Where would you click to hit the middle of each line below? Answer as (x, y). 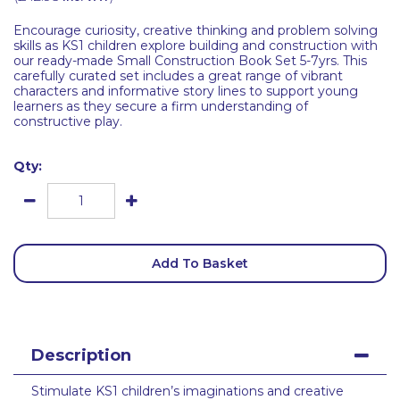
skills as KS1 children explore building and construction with (196, 46)
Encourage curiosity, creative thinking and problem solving (196, 30)
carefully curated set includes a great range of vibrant (178, 76)
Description (81, 355)
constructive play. (68, 121)
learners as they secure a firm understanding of (161, 106)
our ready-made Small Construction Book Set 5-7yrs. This (190, 61)
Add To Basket (200, 263)
